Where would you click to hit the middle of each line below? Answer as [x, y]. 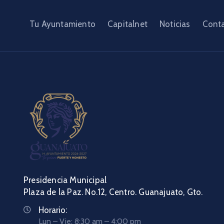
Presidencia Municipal [94, 180]
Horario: [53, 210]
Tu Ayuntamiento [62, 24]
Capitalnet [127, 24]
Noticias [175, 24]
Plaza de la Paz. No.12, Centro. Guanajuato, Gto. [113, 192]
